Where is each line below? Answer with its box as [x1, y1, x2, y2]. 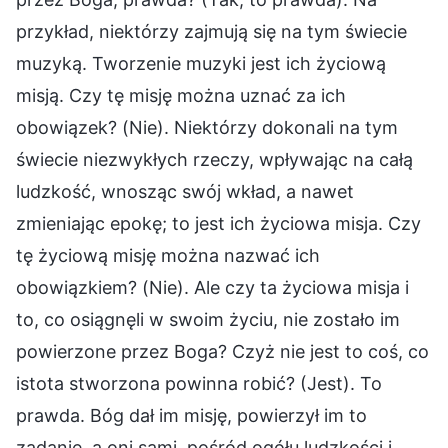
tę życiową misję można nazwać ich [16, 244, 320, 266]
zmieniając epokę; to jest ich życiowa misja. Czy [16, 212, 421, 234]
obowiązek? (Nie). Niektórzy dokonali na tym [16, 116, 398, 138]
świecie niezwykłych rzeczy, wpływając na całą [16, 148, 413, 170]
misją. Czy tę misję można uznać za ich [16, 84, 346, 106]
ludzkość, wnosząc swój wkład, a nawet [16, 180, 354, 202]
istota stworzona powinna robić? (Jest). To [16, 372, 382, 394]
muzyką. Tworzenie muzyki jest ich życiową [16, 52, 386, 74]
